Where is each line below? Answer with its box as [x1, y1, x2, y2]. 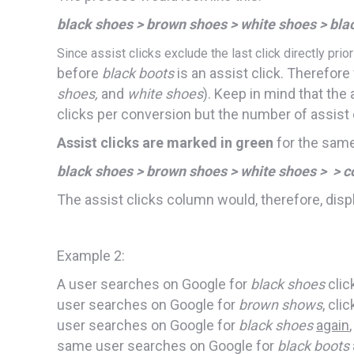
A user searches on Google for [57, 275, 250, 292]
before [57, 64, 102, 81]
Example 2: [57, 247, 125, 264]
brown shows [239, 296, 322, 313]
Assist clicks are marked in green [57, 134, 273, 151]
